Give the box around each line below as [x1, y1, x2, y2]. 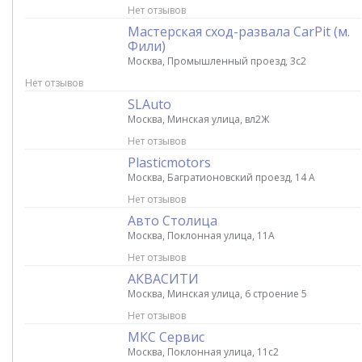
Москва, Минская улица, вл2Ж [128, 112, 269, 126]
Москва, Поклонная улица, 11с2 [128, 345, 279, 359]
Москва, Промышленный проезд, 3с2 [128, 54, 306, 68]
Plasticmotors [128, 154, 211, 171]
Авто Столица [128, 212, 217, 229]
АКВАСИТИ [128, 270, 199, 288]
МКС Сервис [128, 328, 204, 346]
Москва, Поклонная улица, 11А [128, 229, 275, 242]
